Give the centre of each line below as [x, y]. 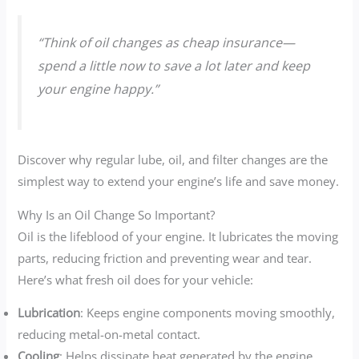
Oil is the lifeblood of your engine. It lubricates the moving [178, 236]
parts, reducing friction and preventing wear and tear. [165, 258]
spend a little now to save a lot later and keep [174, 66]
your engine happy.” [99, 89]
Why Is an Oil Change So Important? [117, 214]
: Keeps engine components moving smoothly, [208, 313]
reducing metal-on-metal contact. [109, 335]
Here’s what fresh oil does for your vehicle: [136, 279]
